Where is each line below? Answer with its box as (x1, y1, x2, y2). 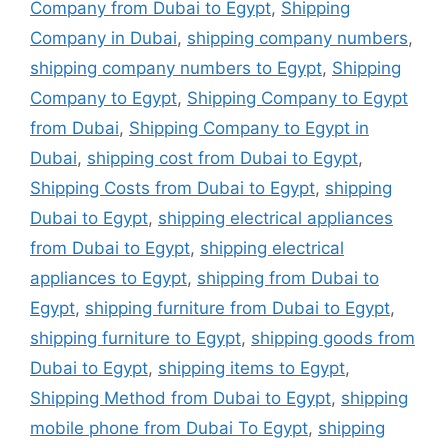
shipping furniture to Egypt (30, 328, 241, 349)
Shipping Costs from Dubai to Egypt (30, 178, 315, 199)
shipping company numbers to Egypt (30, 58, 322, 79)
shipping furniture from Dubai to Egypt (85, 298, 390, 319)
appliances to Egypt (30, 268, 187, 289)
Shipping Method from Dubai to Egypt (30, 388, 331, 409)
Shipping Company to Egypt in (129, 118, 369, 139)
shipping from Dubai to (197, 268, 379, 289)
